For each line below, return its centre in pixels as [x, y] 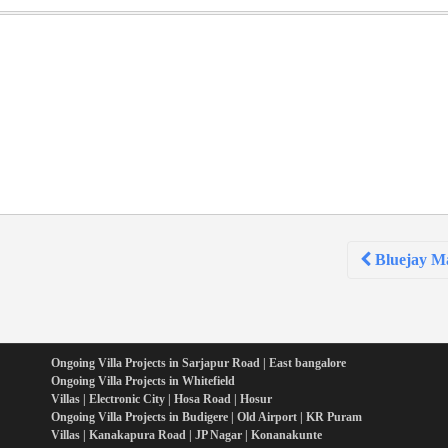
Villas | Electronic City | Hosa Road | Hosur [161, 399]
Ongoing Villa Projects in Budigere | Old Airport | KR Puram [206, 417]
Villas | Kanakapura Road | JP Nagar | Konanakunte [186, 435]
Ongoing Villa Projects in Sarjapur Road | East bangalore [198, 363]
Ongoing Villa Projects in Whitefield [142, 381]
